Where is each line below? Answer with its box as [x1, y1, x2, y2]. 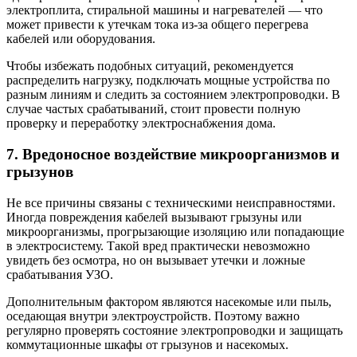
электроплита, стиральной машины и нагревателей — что [6, 3, 323, 18]
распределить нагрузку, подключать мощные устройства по [6, 73, 330, 88]
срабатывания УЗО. [6, 267, 113, 281]
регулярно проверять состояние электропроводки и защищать [6, 323, 343, 337]
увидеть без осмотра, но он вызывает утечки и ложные [6, 253, 305, 267]
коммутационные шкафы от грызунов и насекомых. [6, 337, 288, 351]
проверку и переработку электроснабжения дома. [6, 116, 276, 131]
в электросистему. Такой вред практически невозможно [6, 238, 310, 253]
